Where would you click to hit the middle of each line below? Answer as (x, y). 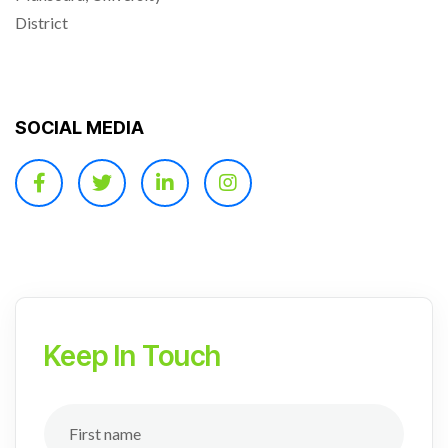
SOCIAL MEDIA (79, 127)
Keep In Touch (132, 355)
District (41, 22)
